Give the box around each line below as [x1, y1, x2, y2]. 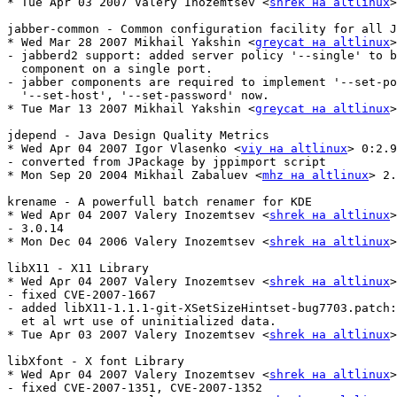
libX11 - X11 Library [7, 261, 149, 276]
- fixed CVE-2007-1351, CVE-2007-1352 [7, 381, 262, 395]
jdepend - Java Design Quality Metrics [7, 128, 269, 143]
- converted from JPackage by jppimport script [7, 155, 326, 169]
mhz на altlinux [262, 168, 369, 183]
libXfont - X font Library [7, 354, 184, 369]
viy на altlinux [241, 142, 347, 156]
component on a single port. [7, 62, 213, 76]
